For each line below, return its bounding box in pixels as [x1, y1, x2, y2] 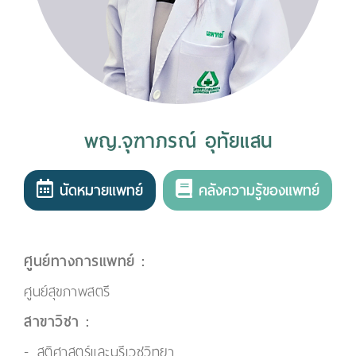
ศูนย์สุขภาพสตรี [24, 279, 110, 304]
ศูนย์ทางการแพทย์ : [24, 249, 145, 273]
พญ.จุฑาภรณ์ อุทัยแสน [83, 125, 273, 158]
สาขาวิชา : [24, 309, 90, 334]
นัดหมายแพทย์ [53, 178, 144, 203]
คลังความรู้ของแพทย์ [192, 178, 319, 203]
